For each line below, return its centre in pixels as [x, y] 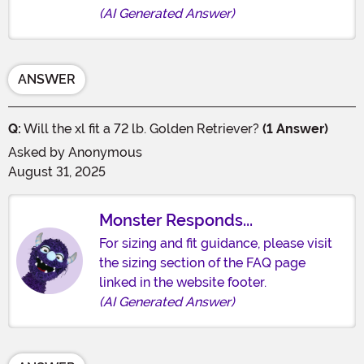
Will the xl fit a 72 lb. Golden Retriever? [142, 128]
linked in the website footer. [183, 282]
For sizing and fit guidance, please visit [216, 243]
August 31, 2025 [57, 171]
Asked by [38, 152]
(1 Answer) [295, 128]
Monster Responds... [176, 220]
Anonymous [105, 152]
